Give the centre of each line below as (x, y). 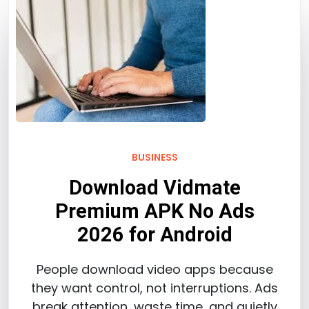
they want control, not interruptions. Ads (154, 288)
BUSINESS (154, 158)
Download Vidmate (154, 188)
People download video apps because (154, 269)
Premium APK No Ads (154, 211)
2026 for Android (154, 235)
